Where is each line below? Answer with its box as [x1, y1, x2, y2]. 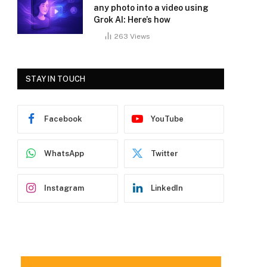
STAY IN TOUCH [26, 74, 86, 83]
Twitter [150, 149, 178, 159]
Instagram [44, 184, 84, 193]
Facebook [44, 114, 82, 124]
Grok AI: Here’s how [94, 14, 170, 24]
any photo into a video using [94, 2, 209, 13]
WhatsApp [44, 149, 84, 159]
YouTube [150, 114, 184, 124]
